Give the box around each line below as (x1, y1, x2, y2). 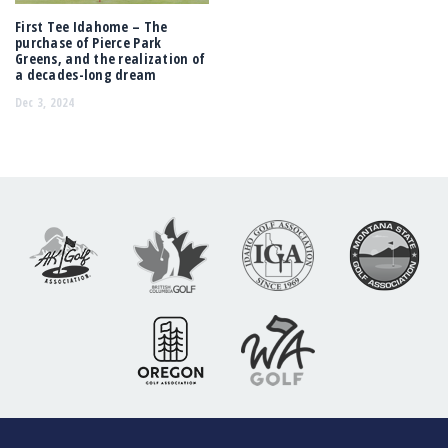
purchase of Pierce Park (15, 33, 162, 53)
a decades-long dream (15, 65, 157, 85)
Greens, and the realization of (15, 49, 206, 69)
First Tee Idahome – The (15, 17, 168, 37)
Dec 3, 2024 (15, 93, 75, 111)
